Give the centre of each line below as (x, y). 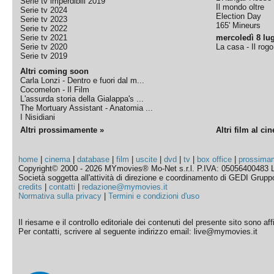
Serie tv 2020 (44, 47)
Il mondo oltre (240, 7)
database (94, 159)
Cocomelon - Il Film (55, 90)
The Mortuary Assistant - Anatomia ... (87, 108)
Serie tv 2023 (44, 19)
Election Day (239, 16)
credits (31, 187)
